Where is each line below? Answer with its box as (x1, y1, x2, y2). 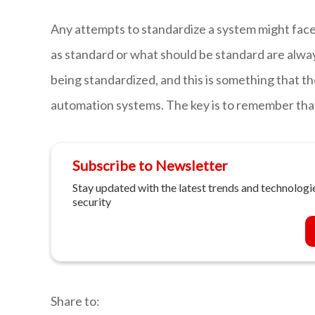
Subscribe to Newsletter (72, 157, 228, 174)
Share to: (51, 293, 100, 309)
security (72, 195, 111, 209)
